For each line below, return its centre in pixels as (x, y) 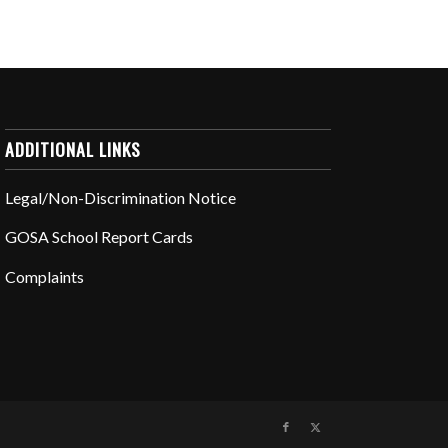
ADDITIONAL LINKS (73, 148)
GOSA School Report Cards (99, 237)
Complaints (45, 276)
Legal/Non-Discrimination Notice (121, 197)
